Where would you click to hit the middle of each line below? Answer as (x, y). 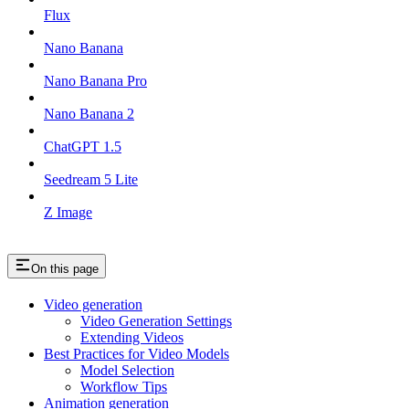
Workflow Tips (124, 386)
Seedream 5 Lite (91, 180)
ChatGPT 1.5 (83, 147)
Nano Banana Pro (95, 81)
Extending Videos (132, 337)
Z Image (68, 213)
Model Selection (127, 370)
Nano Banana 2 (89, 114)
